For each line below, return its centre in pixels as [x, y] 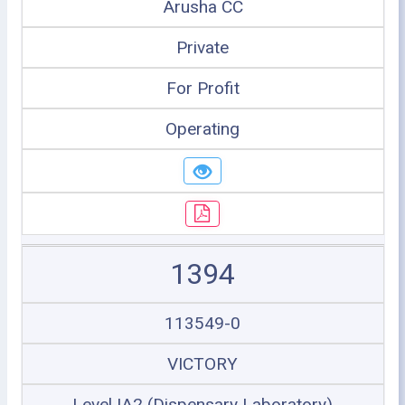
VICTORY [202, 364]
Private [202, 47]
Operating [202, 129]
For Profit [202, 88]
